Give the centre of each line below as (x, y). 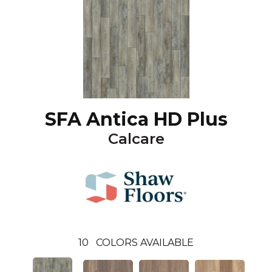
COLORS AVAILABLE (145, 243)
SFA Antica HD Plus (136, 119)
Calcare (136, 139)
